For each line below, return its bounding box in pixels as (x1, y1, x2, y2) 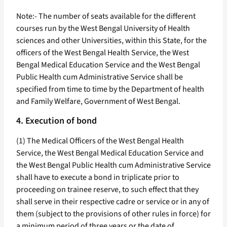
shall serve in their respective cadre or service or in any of (16, 196, 209, 208)
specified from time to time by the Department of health (16, 84, 204, 95)
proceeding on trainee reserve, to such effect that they (16, 184, 199, 196)
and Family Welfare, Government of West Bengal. (16, 96, 180, 107)
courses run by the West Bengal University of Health (16, 23, 190, 34)
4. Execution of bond (16, 115, 97, 128)
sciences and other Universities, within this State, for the (16, 35, 207, 47)
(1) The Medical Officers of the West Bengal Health (16, 135, 184, 147)
